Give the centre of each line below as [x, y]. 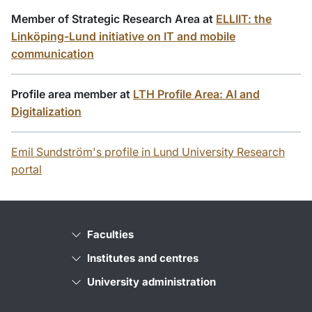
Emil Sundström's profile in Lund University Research [148, 152]
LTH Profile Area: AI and [196, 94]
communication [53, 54]
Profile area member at [72, 94]
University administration [151, 282]
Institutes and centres [143, 258]
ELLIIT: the [244, 19]
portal [26, 170]
